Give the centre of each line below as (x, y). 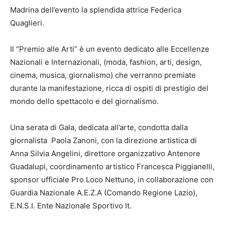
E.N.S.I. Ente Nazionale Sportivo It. (71, 206)
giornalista (30, 141)
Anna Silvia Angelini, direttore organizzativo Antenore (105, 154)
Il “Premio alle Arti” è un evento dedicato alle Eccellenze (110, 49)
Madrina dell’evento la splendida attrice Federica (96, 10)
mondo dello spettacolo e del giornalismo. (84, 101)
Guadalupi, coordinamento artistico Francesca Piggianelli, (112, 167)
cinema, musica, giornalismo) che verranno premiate (103, 75)
